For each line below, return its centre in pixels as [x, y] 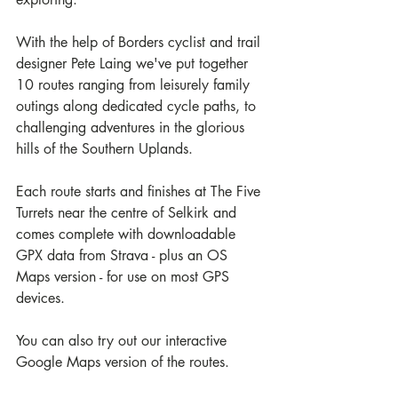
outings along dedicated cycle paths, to [138, 107]
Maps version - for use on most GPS [125, 277]
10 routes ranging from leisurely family [135, 85]
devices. [43, 298]
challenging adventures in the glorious [132, 128]
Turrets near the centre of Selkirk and [128, 213]
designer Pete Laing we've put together [134, 64]
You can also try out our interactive [123, 341]
